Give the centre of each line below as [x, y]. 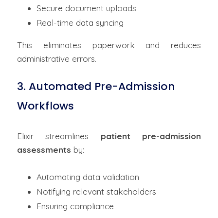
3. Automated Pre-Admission [96, 86]
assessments [44, 150]
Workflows [45, 106]
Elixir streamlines [59, 136]
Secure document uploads [88, 8]
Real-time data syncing [81, 23]
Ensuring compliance [76, 206]
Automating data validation [89, 177]
